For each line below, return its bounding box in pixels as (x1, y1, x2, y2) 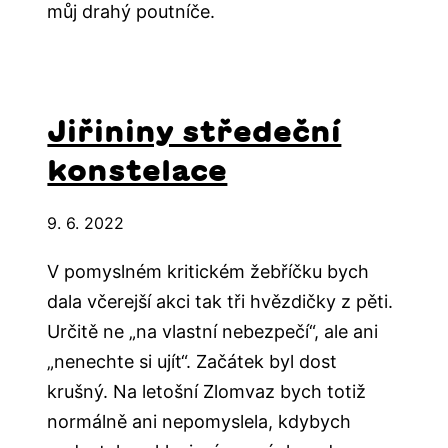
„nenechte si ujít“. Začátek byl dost (47, 351, 338, 373)
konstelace (47, 155, 228, 186)
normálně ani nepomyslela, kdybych (47, 411, 352, 433)
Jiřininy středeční (47, 116, 342, 147)
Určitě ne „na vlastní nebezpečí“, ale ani (47, 321, 379, 343)
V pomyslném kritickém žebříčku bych (47, 261, 370, 283)
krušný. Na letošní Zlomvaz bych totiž (47, 381, 367, 403)
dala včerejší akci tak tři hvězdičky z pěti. (47, 291, 394, 313)
